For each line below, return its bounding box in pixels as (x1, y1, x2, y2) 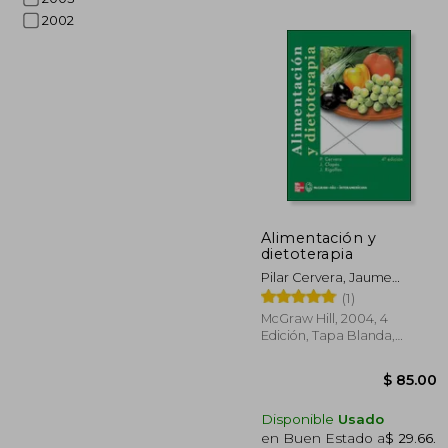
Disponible (261, 410, 338, 427)
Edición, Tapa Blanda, (261, 327, 395, 343)
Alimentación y (261, 228, 377, 247)
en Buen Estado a (261, 429, 385, 446)
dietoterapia (261, 244, 354, 263)
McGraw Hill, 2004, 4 (261, 310, 388, 326)
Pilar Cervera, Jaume (261, 269, 392, 285)
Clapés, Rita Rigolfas (261, 286, 386, 302)
